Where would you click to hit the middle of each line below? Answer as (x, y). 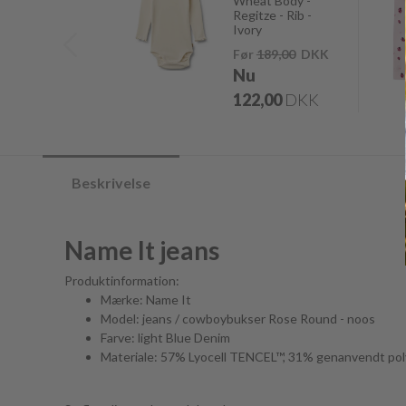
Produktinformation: (122, 280)
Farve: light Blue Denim (165, 338)
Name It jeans (142, 250)
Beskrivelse (111, 183)
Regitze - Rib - (272, 15)
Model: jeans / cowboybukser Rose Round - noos (238, 319)
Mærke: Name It (146, 300)
